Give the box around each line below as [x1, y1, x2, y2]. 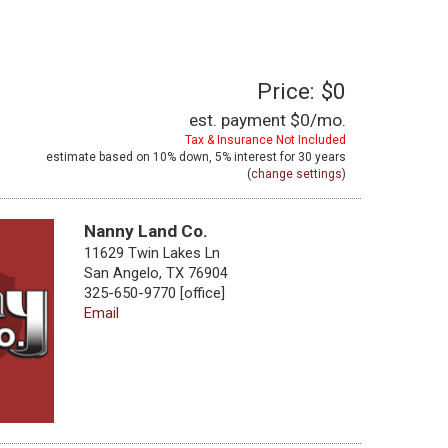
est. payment [189, 110, 290, 130]
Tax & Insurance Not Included [185, 133, 346, 147]
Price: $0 [257, 78, 346, 105]
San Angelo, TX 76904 [83, 264, 228, 282]
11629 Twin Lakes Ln [83, 244, 220, 262]
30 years [298, 150, 346, 164]
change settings [251, 167, 342, 181]
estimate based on [46, 150, 153, 164]
